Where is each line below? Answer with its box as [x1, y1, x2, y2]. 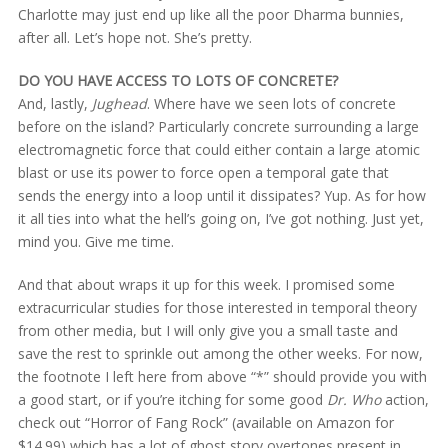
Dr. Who [326, 389, 381, 409]
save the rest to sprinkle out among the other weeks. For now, [17, 343, 423, 363]
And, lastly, [17, 93, 92, 113]
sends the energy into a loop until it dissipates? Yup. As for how [17, 185, 426, 205]
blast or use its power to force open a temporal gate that [17, 162, 389, 182]
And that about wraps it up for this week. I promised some [17, 274, 395, 294]
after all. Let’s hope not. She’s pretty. [17, 27, 252, 47]
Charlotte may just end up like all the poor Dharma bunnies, [17, 4, 404, 24]
